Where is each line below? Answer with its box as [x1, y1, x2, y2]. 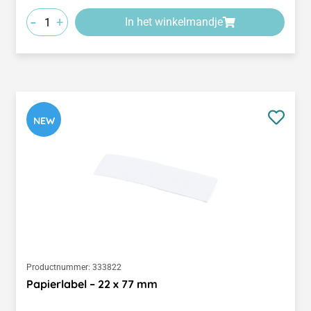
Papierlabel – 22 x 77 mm [26, 277, 158, 292]
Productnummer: [26, 262, 90, 273]
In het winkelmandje [124, 15, 223, 29]
